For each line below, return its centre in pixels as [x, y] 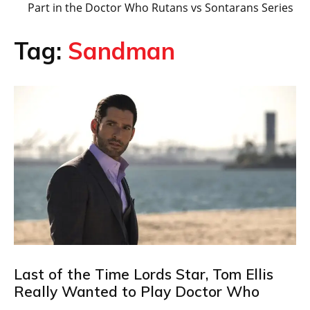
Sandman [121, 51]
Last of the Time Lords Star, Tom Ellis [144, 274]
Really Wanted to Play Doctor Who [137, 291]
